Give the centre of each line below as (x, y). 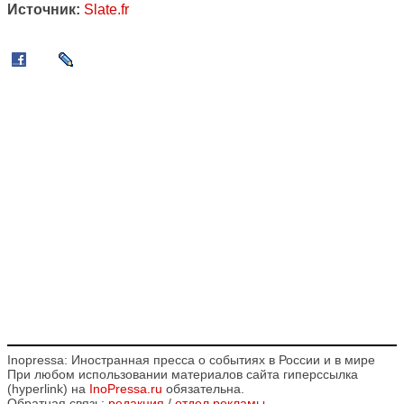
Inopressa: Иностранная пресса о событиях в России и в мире (191, 360)
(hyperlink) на (48, 389)
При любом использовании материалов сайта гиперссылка (183, 375)
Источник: (44, 10)
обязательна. (203, 389)
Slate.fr (106, 10)
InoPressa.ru (126, 389)
